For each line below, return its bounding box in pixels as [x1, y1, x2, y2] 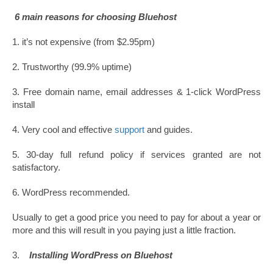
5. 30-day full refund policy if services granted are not [12, 149, 261, 160]
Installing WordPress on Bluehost [29, 249, 172, 260]
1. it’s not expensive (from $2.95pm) [12, 36, 155, 47]
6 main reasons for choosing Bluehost [12, 11, 177, 22]
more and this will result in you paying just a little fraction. [12, 224, 236, 235]
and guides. [144, 124, 193, 135]
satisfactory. [12, 161, 60, 172]
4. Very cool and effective [12, 124, 115, 135]
